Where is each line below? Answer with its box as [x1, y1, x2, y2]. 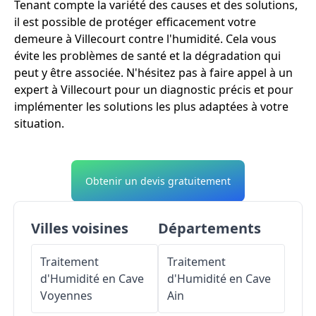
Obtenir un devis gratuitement [85, 174, 231, 188]
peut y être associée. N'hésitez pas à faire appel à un [14, 65, 293, 81]
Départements [158, 219, 261, 238]
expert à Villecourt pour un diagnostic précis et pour [14, 82, 293, 98]
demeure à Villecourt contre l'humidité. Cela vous [14, 31, 276, 47]
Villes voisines [31, 219, 128, 238]
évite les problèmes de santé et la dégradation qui [14, 48, 281, 64]
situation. [14, 116, 64, 132]
